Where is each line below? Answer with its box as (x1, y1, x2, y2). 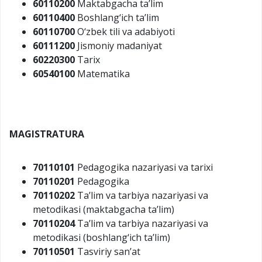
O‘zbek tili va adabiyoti (75, 25, 175, 38)
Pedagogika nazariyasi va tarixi (75, 160, 213, 174)
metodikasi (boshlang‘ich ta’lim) (33, 230, 170, 244)
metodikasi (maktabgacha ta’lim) (33, 202, 174, 216)
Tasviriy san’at (75, 244, 140, 258)
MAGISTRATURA (9, 127, 84, 140)
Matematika (75, 67, 130, 80)
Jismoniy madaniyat (75, 39, 162, 52)
